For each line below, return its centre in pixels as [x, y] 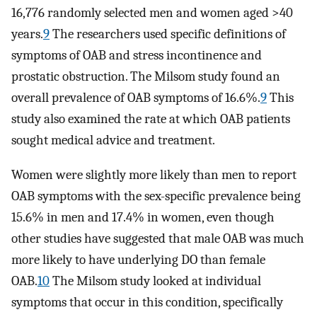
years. [27, 34]
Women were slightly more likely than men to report [154, 174]
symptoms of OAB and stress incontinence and [137, 55]
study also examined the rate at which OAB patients [151, 119]
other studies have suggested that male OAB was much [158, 238]
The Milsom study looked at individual [155, 281]
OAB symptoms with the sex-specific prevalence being [156, 196]
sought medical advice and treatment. [113, 140]
